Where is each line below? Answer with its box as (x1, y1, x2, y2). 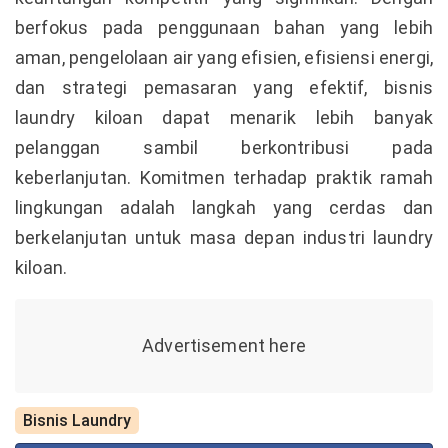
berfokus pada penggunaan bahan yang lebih (15, 17, 433, 38)
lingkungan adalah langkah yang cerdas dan (15, 197, 433, 218)
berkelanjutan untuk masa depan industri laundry (15, 227, 433, 248)
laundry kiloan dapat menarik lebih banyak (15, 107, 433, 128)
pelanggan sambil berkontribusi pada (15, 137, 433, 158)
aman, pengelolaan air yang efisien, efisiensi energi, (15, 47, 433, 68)
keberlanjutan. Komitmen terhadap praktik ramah (15, 167, 433, 188)
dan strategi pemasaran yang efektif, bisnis (15, 77, 433, 98)
